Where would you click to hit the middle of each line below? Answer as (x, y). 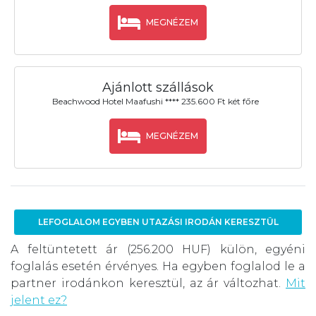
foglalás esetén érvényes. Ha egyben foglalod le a (158, 267)
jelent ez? (39, 300)
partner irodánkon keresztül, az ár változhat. (148, 284)
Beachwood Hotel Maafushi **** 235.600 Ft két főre (156, 102)
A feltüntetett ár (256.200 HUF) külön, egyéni (158, 250)
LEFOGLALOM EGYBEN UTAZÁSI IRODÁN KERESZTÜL (158, 222)
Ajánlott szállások (158, 88)
